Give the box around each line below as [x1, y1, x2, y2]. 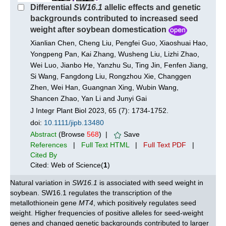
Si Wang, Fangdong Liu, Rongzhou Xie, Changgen [30, 72, 191, 80]
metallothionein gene [10, 198, 79, 207]
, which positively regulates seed [93, 198, 196, 207]
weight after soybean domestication [30, 25, 166, 34]
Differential [30, 3, 74, 12]
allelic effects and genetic [102, 3, 201, 12]
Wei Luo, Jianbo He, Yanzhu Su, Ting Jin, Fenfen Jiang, [30, 61, 208, 69]
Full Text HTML [81, 140, 129, 149]
